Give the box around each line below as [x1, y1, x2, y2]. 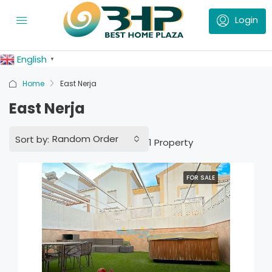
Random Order [52, 132, 118, 145]
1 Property [149, 135, 193, 149]
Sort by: [15, 132, 49, 146]
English [17, 53, 47, 66]
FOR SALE [186, 173, 215, 182]
